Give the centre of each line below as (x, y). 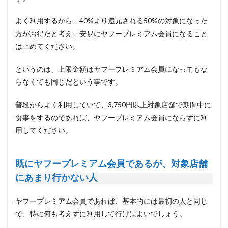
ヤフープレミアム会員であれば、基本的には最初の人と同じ (111, 201)
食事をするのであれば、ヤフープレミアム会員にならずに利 (111, 118)
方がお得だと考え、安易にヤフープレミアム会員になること (111, 34)
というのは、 (37, 69)
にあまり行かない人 (56, 177)
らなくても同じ (40, 82)
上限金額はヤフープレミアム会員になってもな (133, 69)
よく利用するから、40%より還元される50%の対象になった (111, 21)
